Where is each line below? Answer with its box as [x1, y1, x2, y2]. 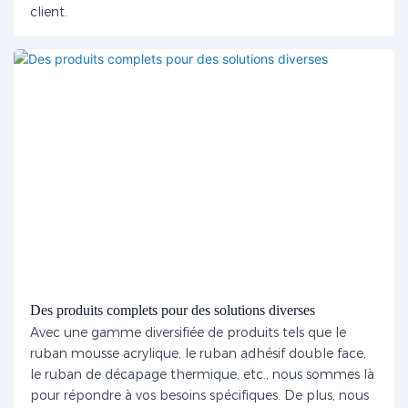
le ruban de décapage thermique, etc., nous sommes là [29, 366, 374, 383]
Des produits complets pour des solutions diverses [29, 301, 315, 318]
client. [29, 4, 67, 21]
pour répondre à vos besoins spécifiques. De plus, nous [29, 387, 369, 404]
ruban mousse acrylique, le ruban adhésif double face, [29, 345, 366, 362]
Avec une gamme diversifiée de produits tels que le [29, 324, 346, 342]
